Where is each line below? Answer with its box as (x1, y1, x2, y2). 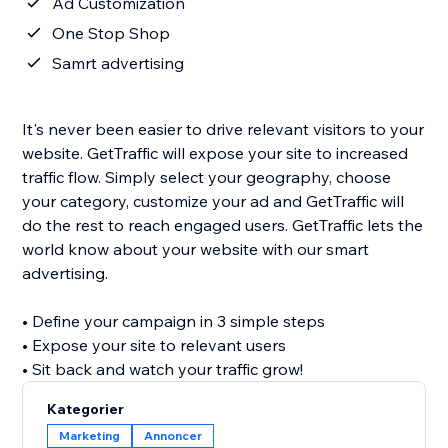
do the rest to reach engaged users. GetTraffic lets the (22, 215, 424, 236)
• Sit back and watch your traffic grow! (22, 359, 304, 380)
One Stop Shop (52, 23, 171, 44)
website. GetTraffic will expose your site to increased (22, 143, 409, 164)
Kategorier (47, 400, 125, 419)
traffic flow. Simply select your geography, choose (22, 167, 392, 188)
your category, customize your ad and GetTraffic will (22, 191, 405, 212)
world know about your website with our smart (22, 239, 370, 260)
